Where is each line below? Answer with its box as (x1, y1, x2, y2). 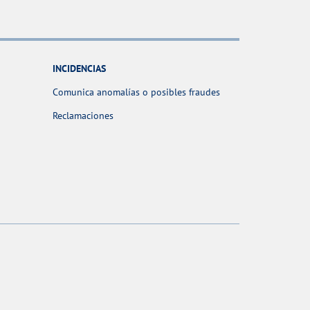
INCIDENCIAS (53, 62, 106, 75)
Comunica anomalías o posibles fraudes (53, 86, 220, 99)
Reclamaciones (53, 109, 113, 122)
